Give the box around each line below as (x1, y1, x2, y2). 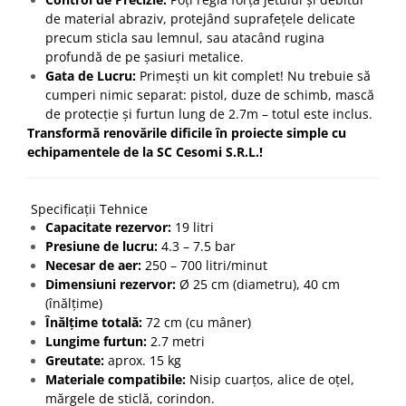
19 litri (171, 217, 214, 236)
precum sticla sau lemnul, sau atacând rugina (45, 28, 324, 46)
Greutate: (45, 351, 104, 369)
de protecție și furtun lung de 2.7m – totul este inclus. (45, 104, 372, 122)
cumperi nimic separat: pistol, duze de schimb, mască (45, 85, 374, 103)
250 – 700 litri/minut (141, 256, 267, 274)
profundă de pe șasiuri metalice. (45, 47, 244, 65)
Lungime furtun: (45, 332, 147, 350)
